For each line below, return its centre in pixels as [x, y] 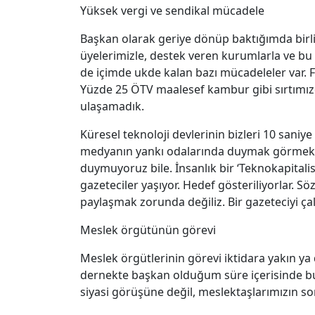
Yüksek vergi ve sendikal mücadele [172, 11]
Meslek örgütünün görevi [148, 230]
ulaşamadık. [112, 107]
